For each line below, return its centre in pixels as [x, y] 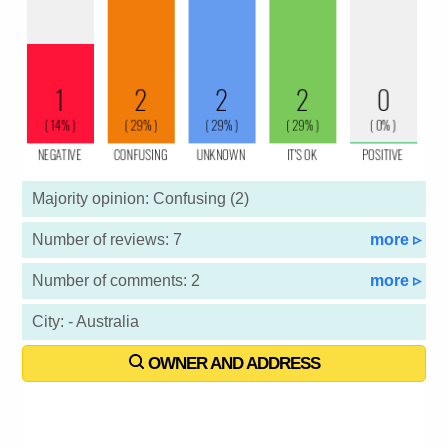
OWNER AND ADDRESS [231, 364]
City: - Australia [86, 322]
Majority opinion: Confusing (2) [141, 199]
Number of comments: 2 [116, 281]
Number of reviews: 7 [107, 240]
